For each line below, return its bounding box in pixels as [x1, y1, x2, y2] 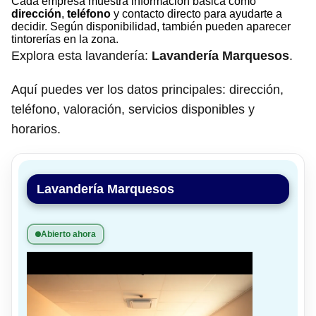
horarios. [11, 122, 61, 136]
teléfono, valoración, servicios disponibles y [11, 102, 255, 116]
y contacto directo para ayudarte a [111, 8, 282, 20]
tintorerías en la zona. [11, 33, 119, 45]
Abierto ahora [41, 229, 96, 239]
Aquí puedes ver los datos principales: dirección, [11, 83, 284, 97]
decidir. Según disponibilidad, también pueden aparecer [11, 20, 291, 32]
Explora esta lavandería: [11, 49, 152, 63]
